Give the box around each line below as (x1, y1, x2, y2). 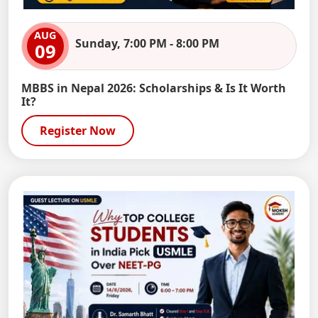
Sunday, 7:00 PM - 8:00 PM (75, 35, 219, 51)
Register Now (39, 122, 116, 138)
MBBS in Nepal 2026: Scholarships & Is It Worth (21, 79, 286, 96)
